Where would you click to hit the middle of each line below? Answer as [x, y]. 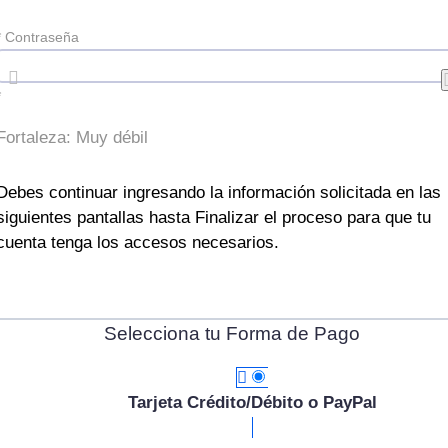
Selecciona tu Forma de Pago [232, 333]
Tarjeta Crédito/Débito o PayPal [252, 402]
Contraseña [42, 37]
